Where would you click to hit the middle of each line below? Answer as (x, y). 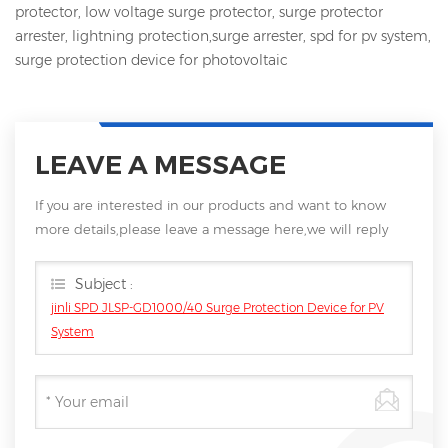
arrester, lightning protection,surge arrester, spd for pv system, (223, 36)
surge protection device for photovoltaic (151, 60)
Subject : (104, 284)
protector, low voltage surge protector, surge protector (199, 12)
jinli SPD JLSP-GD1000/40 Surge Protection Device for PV (217, 308)
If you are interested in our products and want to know (210, 205)
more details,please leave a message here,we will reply (211, 229)
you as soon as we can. (107, 253)
